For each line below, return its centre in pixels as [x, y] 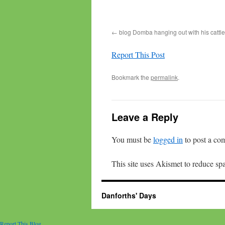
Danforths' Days [129, 195]
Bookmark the [131, 77]
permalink [164, 77]
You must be [132, 139]
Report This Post [138, 54]
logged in [168, 139]
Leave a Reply [145, 117]
